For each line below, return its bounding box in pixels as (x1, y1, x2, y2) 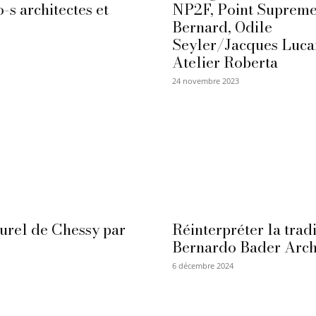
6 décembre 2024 (172, 260, 233, 272)
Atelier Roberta (172, 51, 278, 74)
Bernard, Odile (172, 16, 272, 39)
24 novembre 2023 (172, 75, 239, 87)
